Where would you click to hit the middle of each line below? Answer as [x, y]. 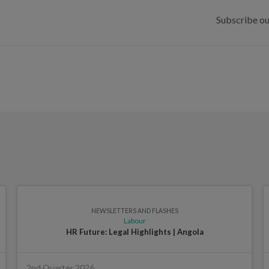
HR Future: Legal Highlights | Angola [134, 231]
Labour [134, 220]
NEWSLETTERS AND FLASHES [134, 210]
